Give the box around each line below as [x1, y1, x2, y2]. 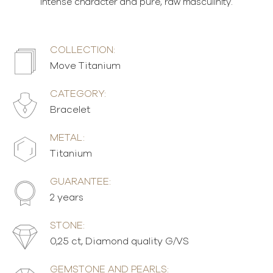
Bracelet [50, 105, 90, 115]
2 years [50, 193, 83, 202]
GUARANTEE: [50, 177, 111, 186]
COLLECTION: [50, 45, 115, 55]
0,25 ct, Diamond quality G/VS [50, 236, 189, 246]
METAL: [50, 133, 85, 143]
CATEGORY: [50, 89, 106, 99]
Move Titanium [50, 61, 121, 71]
